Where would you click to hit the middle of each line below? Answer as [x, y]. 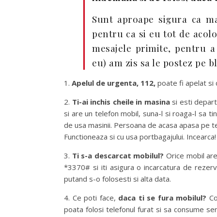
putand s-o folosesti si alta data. [117, 179]
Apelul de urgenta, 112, [114, 83]
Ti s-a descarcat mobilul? [118, 155]
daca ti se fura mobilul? [164, 198]
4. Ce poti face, [91, 198]
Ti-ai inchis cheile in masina [120, 102]
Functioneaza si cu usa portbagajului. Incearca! [140, 137]
